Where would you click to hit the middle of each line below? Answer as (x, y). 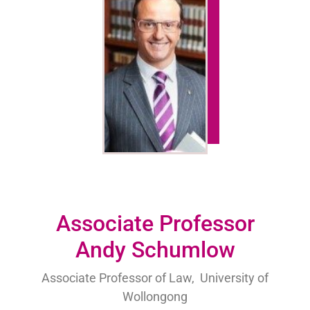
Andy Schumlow (155, 249)
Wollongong (155, 296)
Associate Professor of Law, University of (155, 277)
